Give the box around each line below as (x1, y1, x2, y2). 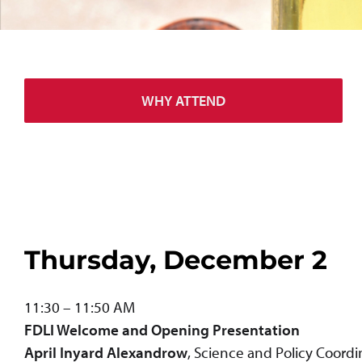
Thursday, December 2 (24, 244, 327, 276)
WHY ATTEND (141, 91, 225, 110)
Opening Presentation (151, 319, 300, 339)
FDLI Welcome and (24, 319, 151, 339)
